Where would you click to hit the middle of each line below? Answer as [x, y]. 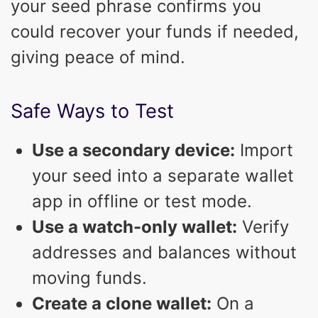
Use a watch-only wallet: [135, 226]
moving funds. [89, 278]
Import [264, 150]
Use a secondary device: [133, 150]
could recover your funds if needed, [155, 31]
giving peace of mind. [98, 57]
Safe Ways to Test [92, 111]
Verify [263, 226]
